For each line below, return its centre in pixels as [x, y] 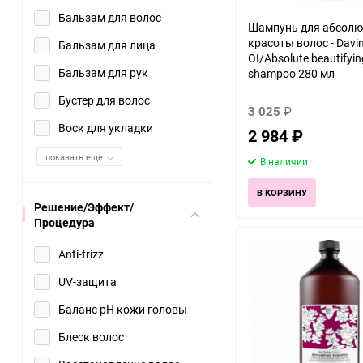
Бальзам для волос [110, 17]
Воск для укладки [106, 128]
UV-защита [88, 282]
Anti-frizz [81, 254]
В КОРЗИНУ [282, 192]
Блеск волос [91, 337]
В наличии [284, 161]
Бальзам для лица [107, 45]
